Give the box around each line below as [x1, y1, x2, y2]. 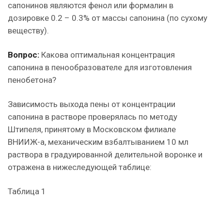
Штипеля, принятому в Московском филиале [8, 124, 176, 134]
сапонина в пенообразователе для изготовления [8, 62, 192, 72]
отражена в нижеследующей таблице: [8, 162, 152, 172]
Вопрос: [8, 50, 39, 60]
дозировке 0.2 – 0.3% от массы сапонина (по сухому [8, 13, 207, 23]
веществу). [8, 26, 49, 35]
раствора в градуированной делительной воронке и [8, 150, 202, 159]
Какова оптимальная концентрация [39, 50, 175, 60]
